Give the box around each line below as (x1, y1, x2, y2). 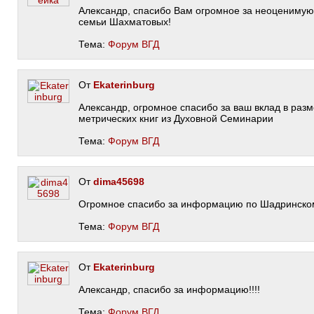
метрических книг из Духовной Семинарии (78, 113, 273, 124)
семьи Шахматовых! (78, 16, 171, 27)
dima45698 (93, 176, 144, 187)
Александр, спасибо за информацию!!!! (78, 284, 260, 295)
